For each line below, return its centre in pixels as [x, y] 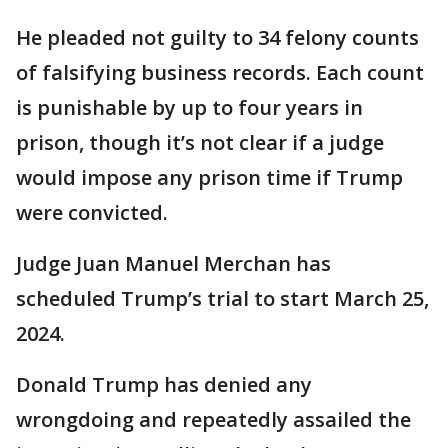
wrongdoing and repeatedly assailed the [213, 420]
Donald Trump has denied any [164, 385]
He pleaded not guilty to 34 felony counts [217, 38]
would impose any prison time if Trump [209, 178]
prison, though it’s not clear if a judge [200, 143]
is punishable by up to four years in [189, 108]
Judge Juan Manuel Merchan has [173, 264]
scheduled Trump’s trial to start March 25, [222, 299]
